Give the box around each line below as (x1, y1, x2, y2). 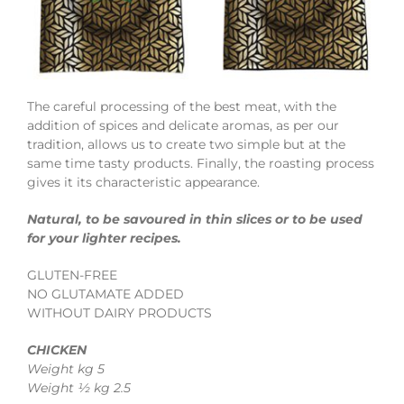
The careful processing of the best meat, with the (26, 97, 336, 115)
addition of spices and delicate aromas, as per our (26, 116, 339, 133)
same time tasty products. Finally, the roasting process (26, 154, 374, 171)
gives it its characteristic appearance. (26, 173, 260, 190)
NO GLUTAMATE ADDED (26, 285, 184, 302)
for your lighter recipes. (26, 229, 181, 246)
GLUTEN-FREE (26, 266, 117, 283)
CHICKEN (26, 341, 87, 358)
